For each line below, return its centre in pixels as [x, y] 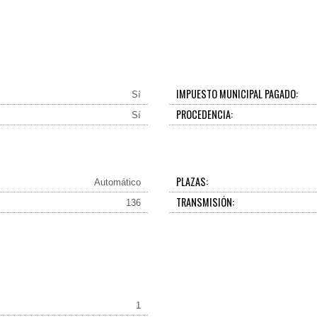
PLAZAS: [192, 181]
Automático [117, 182]
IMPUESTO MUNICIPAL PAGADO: [237, 94]
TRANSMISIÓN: [206, 202]
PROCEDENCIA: [205, 114]
